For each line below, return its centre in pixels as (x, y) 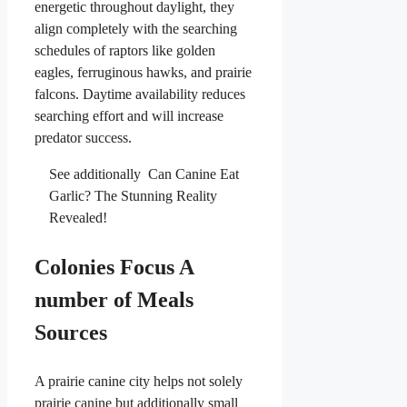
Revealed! (78, 218)
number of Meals (114, 300)
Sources (71, 333)
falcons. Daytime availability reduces (140, 94)
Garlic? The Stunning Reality (133, 196)
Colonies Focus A (114, 268)
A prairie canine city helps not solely (139, 382)
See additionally (95, 174)
